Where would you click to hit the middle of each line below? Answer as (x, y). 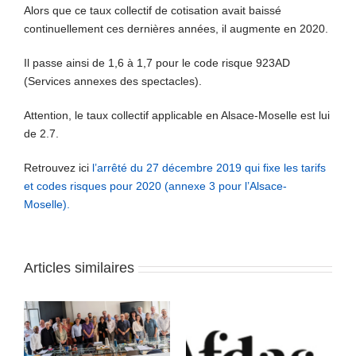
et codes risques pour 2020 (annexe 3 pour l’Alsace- (155, 186)
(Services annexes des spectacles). (113, 81)
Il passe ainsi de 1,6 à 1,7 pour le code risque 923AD (157, 63)
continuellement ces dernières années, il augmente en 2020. (176, 29)
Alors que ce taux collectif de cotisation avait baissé (153, 11)
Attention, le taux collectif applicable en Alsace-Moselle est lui (177, 116)
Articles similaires (79, 268)
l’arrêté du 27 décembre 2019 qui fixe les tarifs (209, 168)
